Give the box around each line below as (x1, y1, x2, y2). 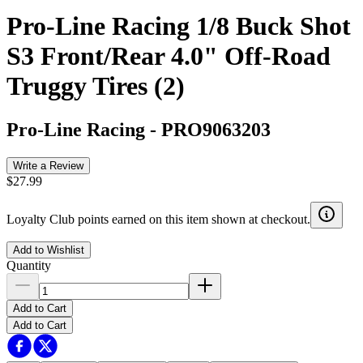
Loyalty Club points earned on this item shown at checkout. (6, 211, 310, 226)
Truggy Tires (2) (6, 71, 185, 101)
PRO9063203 (161, 118, 271, 140)
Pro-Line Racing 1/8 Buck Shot (6, 11, 351, 41)
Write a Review (13, 159, 83, 172)
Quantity (6, 258, 51, 272)
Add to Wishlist (13, 243, 84, 256)
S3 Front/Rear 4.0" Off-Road (6, 41, 331, 71)
